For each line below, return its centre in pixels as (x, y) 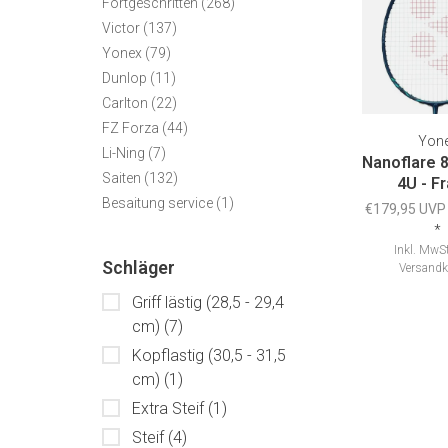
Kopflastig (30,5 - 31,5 (209, 355)
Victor (122, 28)
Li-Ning (125, 153)
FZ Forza (132, 128)
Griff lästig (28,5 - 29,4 (208, 302)
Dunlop (126, 78)
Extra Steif (170, 408)
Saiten (123, 178)
